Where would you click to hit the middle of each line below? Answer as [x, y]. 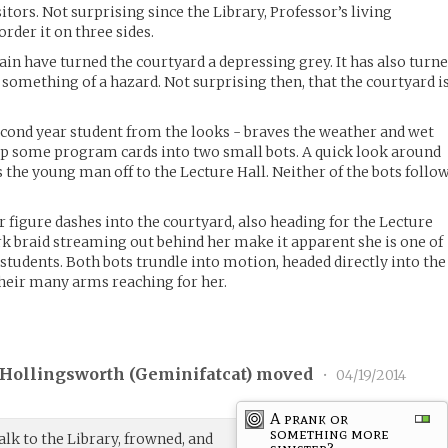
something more [330, 433]
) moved [281, 374]
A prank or [309, 418]
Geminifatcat [190, 374]
